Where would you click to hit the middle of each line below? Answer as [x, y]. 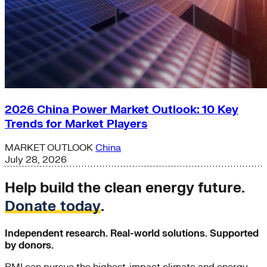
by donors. [29, 246]
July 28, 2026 [36, 160]
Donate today [53, 207]
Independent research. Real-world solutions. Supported [132, 234]
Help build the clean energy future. [125, 188]
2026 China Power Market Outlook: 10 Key [122, 109]
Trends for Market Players [76, 124]
